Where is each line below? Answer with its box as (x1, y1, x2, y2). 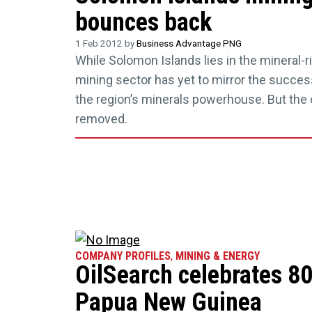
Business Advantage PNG (136, 38, 242, 49)
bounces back (75, 8, 212, 37)
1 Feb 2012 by (75, 38, 136, 49)
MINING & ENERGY (175, 249, 260, 263)
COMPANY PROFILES (75, 249, 171, 263)
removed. (75, 111, 127, 126)
